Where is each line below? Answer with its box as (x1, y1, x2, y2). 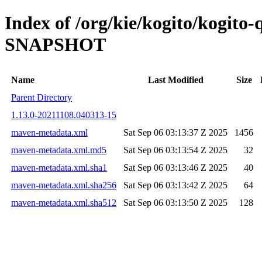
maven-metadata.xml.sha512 (11, 197, 116, 208)
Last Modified (147, 74, 204, 85)
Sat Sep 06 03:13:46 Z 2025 (123, 162, 227, 173)
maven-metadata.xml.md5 (11, 144, 106, 155)
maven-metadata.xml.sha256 (11, 180, 116, 190)
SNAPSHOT (5, 34, 106, 56)
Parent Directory (11, 92, 72, 102)
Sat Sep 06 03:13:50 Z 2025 (123, 197, 227, 208)
